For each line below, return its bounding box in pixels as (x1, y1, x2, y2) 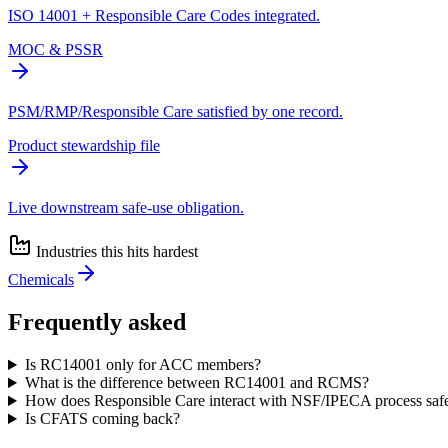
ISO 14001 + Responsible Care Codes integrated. (8, 7, 320, 25)
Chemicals (8, 271, 74, 289)
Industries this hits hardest (32, 243, 198, 261)
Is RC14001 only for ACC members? (24, 356, 261, 374)
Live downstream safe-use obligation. (8, 199, 244, 217)
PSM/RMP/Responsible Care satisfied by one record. (8, 103, 343, 121)
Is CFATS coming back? (24, 410, 180, 428)
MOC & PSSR (8, 41, 103, 59)
